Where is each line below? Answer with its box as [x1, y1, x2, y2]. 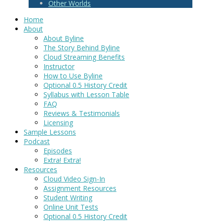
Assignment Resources [43, 183, 116, 193]
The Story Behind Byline [43, 42, 120, 52]
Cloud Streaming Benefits [43, 52, 125, 62]
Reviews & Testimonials [43, 108, 120, 118]
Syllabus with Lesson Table [43, 89, 129, 99]
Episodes [43, 146, 72, 155]
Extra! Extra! [43, 155, 81, 165]
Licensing [43, 117, 73, 127]
